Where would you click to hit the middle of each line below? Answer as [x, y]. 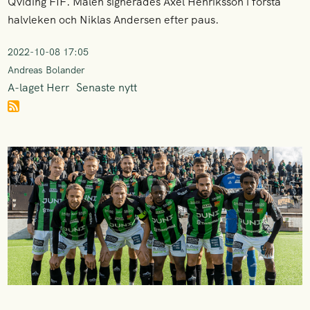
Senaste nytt [107, 88]
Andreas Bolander [47, 70]
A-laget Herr [39, 88]
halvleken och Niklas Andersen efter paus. [113, 20]
